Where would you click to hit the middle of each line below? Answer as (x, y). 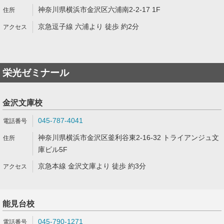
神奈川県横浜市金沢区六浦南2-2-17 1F (99, 9)
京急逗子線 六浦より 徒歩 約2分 (88, 26)
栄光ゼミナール (36, 73)
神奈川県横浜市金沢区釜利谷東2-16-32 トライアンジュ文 (128, 137)
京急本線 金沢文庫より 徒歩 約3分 (92, 166)
